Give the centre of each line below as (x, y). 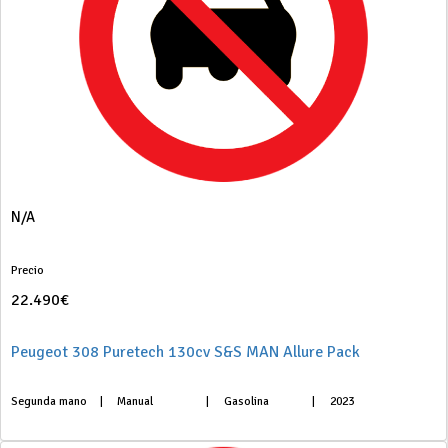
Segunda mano (49, 401)
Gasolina (246, 401)
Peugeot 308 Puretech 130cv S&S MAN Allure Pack (185, 352)
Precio (27, 270)
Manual (135, 401)
